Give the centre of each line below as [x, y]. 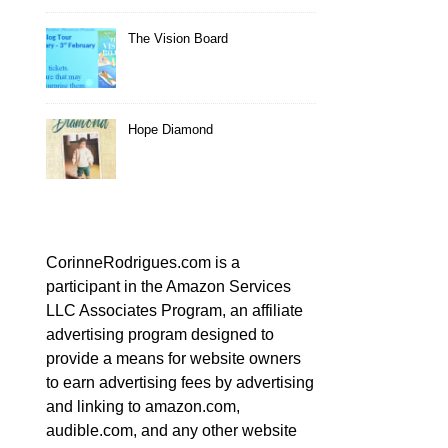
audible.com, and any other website [171, 430]
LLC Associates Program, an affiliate [174, 310]
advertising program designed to [160, 334]
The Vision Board [178, 38]
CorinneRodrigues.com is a [143, 262]
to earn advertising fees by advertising [180, 382]
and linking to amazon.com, [143, 406]
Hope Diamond [170, 129]
